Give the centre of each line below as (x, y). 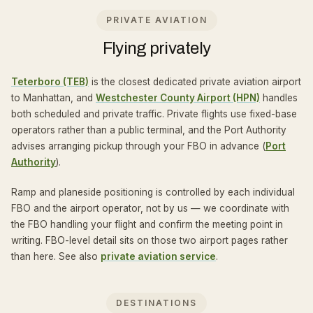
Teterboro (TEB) (50, 82)
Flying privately (156, 48)
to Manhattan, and (53, 98)
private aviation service (158, 256)
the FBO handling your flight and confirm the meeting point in (147, 224)
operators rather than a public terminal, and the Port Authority (149, 130)
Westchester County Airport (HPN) (178, 98)
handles (279, 98)
